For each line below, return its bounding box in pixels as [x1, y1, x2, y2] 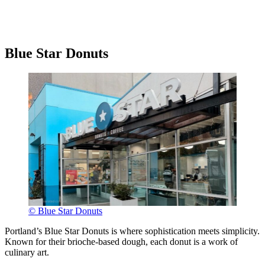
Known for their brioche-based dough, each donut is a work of [5, 236, 238, 247]
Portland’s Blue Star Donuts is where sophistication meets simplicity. [5, 225, 260, 236]
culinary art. [5, 247, 49, 257]
